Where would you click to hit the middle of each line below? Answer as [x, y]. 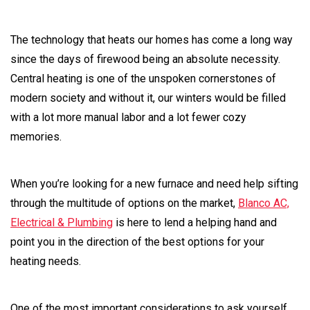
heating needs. [46, 261]
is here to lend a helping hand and [195, 222]
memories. [36, 136]
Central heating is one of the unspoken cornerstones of [143, 78]
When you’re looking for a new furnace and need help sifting [154, 183]
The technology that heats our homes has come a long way [152, 39]
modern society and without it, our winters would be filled [148, 98]
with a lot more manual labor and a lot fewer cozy [128, 117]
